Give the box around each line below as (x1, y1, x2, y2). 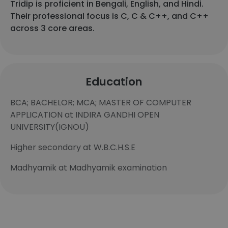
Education (85, 74, 142, 90)
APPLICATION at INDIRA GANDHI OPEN (10, 109, 159, 121)
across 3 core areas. (10, 22, 95, 34)
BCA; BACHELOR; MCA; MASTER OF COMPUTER (10, 97, 191, 108)
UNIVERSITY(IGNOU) (10, 121, 89, 133)
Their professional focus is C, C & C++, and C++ (10, 10, 209, 22)
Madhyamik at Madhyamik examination (10, 162, 167, 174)
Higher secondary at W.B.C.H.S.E (10, 141, 135, 153)
